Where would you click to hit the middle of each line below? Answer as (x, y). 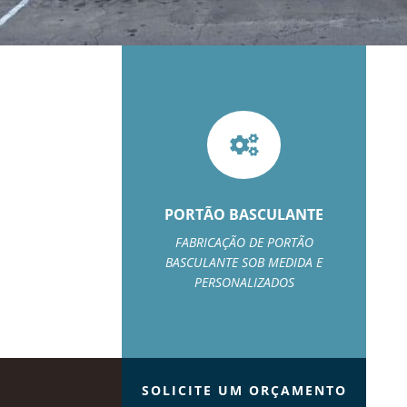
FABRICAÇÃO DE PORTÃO (244, 243)
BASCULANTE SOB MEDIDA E (244, 263)
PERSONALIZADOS (244, 283)
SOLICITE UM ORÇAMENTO (244, 391)
